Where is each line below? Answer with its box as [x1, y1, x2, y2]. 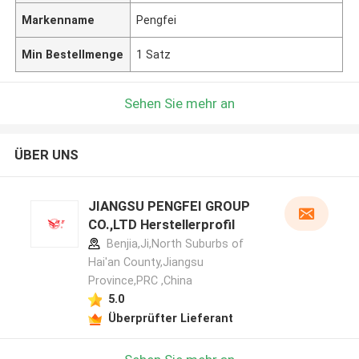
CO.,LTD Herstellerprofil [87, 216, 235, 233]
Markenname [22, 13, 95, 26]
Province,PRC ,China [87, 274, 192, 288]
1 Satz [136, 47, 171, 61]
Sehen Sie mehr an [124, 95, 235, 111]
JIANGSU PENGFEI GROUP [87, 198, 250, 215]
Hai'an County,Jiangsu [87, 256, 204, 269]
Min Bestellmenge [22, 47, 124, 61]
